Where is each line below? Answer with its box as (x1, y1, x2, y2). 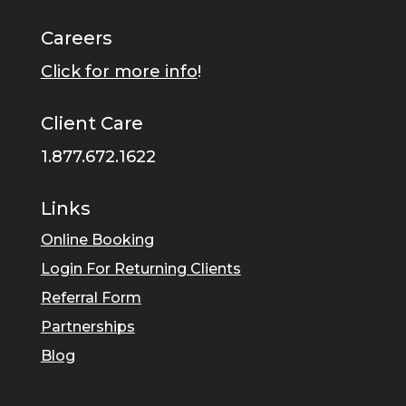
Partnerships (40, 317, 135, 335)
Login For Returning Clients (40, 259, 241, 277)
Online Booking (40, 230, 154, 248)
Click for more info (40, 61, 198, 82)
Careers (40, 26, 112, 49)
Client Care (40, 111, 143, 134)
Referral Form (40, 288, 141, 306)
